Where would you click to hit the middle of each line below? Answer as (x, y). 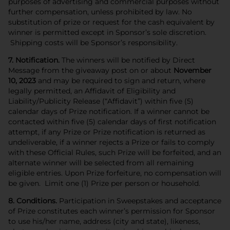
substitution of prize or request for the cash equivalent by (111, 22)
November (193, 70)
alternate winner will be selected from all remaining (101, 162)
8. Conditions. (33, 200)
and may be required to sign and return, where (121, 80)
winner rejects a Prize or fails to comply (143, 142)
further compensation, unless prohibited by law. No (100, 12)
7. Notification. (34, 60)
